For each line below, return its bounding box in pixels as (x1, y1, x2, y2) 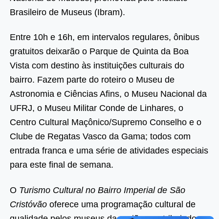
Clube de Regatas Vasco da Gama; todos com (10, 131, 191, 142)
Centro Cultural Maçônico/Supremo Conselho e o (10, 117, 201, 128)
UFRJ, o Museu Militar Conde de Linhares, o (10, 103, 183, 113)
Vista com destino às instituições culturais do (10, 61, 184, 71)
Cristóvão (10, 199, 47, 209)
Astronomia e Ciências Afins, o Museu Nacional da (10, 89, 207, 99)
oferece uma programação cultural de (47, 199, 196, 209)
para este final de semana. (10, 160, 113, 170)
